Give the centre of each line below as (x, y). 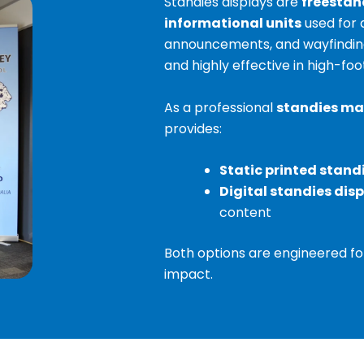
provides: (193, 128)
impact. (188, 275)
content (245, 213)
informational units (232, 24)
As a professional (220, 107)
